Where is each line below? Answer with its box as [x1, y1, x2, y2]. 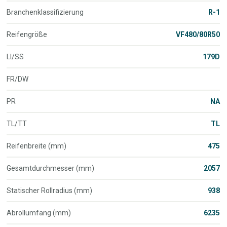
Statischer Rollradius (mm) [7, 186, 93, 195]
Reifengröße [7, 30, 48, 39]
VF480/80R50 [176, 30, 220, 39]
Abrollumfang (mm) [7, 208, 71, 217]
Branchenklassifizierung [7, 8, 84, 16]
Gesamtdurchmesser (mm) [7, 164, 95, 172]
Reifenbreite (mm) [7, 141, 67, 150]
